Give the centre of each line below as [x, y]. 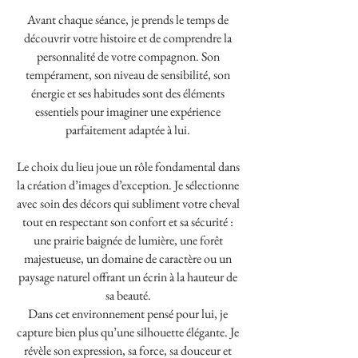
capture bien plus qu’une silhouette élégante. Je [128, 332]
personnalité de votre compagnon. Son [128, 56]
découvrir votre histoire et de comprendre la [128, 38]
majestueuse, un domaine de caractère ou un [128, 258]
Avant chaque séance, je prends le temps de [128, 19]
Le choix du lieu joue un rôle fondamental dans [128, 166]
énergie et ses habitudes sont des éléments [128, 93]
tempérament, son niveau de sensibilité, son [128, 74]
